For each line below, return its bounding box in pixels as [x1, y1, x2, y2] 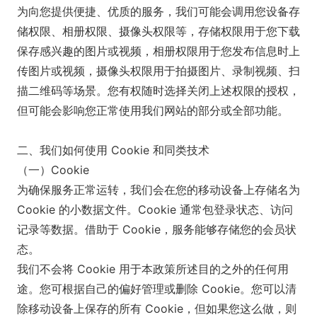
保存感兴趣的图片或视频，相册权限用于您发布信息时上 [17, 44, 300, 58]
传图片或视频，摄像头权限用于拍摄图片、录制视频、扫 [17, 64, 300, 78]
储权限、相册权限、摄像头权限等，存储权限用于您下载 [17, 24, 300, 38]
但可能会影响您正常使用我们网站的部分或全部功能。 [17, 103, 289, 117]
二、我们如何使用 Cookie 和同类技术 [17, 143, 209, 157]
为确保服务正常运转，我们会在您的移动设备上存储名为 [17, 183, 300, 197]
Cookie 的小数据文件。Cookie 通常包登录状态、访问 [17, 202, 293, 217]
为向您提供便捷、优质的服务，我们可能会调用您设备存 [17, 4, 300, 18]
